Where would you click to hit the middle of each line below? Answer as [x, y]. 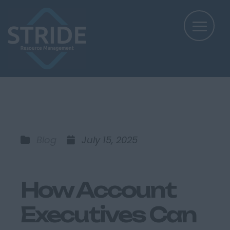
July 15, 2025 [107, 140]
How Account [98, 190]
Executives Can [108, 215]
